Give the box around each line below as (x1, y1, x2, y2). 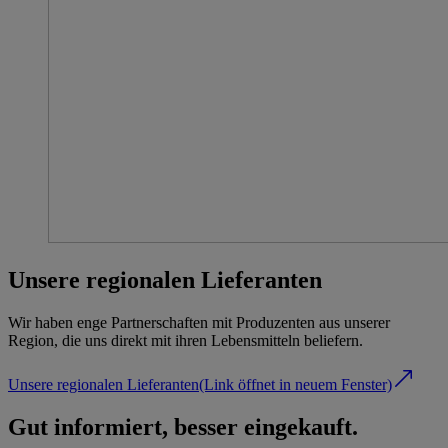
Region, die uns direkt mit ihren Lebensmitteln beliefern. (8, 332, 363, 350)
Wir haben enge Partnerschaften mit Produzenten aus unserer (8, 314, 390, 332)
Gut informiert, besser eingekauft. (8, 414, 358, 440)
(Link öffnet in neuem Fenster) (199, 376, 392, 394)
